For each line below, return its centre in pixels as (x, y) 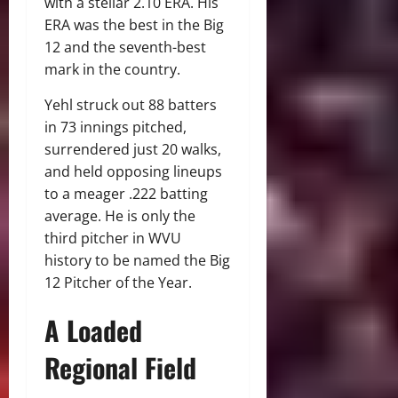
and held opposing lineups (133, 171)
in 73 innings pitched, (115, 127)
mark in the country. (112, 69)
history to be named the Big (137, 260)
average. (73, 215)
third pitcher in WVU (113, 238)
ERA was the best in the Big (134, 24)
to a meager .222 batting (126, 193)
